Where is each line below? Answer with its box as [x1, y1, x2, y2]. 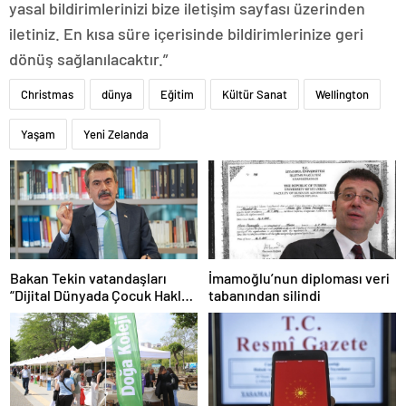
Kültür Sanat [222, 87, 287, 102]
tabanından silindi [208, 285, 321, 304]
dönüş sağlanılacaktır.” [9, 49, 168, 70]
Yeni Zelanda [83, 127, 149, 142]
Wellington [315, 87, 369, 102]
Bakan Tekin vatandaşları [10, 268, 167, 286]
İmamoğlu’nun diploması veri [208, 268, 390, 286]
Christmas [21, 87, 73, 102]
